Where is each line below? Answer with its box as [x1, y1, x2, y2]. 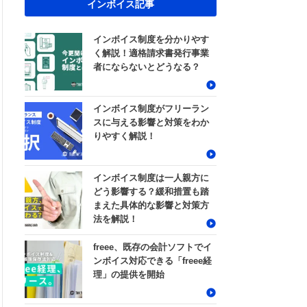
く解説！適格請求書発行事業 [93, 48, 209, 59]
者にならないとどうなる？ [93, 62, 200, 73]
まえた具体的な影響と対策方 [93, 200, 209, 211]
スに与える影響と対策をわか [93, 117, 209, 128]
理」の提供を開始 [93, 269, 164, 280]
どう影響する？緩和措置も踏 [93, 186, 209, 197]
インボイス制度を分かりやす [93, 34, 209, 45]
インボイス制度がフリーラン [93, 103, 209, 114]
